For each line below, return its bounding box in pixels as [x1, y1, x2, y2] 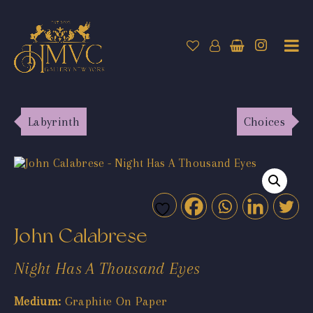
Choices [243, 114, 285, 129]
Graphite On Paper [61, 293, 168, 308]
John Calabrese [14, 223, 148, 248]
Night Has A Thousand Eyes [14, 259, 201, 277]
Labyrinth [28, 114, 80, 129]
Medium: [14, 293, 61, 308]
